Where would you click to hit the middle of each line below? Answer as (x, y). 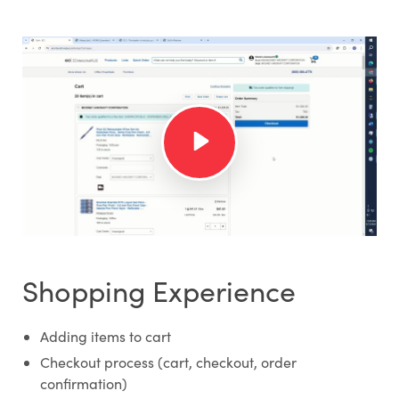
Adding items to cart (105, 336)
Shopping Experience (159, 290)
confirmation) (83, 383)
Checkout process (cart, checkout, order (168, 362)
